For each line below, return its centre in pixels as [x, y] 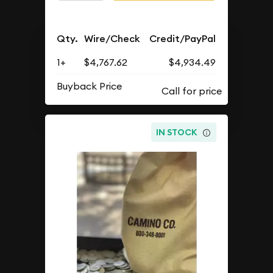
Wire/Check [112, 38]
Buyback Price [90, 86]
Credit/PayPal [183, 38]
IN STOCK [177, 133]
